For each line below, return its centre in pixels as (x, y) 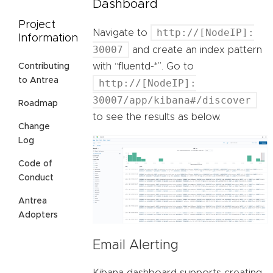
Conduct (36, 178)
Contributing (44, 67)
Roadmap (38, 104)
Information (48, 39)
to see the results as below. (157, 117)
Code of (35, 164)
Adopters (38, 215)
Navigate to (122, 33)
